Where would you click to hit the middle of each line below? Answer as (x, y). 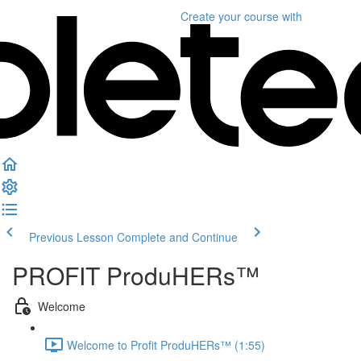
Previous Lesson (71, 237)
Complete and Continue (177, 237)
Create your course (230, 16)
